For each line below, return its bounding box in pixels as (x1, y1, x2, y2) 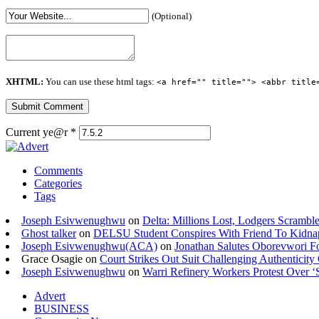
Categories (34, 177, 82, 190)
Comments (34, 164, 83, 177)
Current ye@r (6, 126, 70, 139)
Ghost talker (21, 227, 76, 240)
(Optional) (152, 11, 192, 22)
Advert (34, 290, 66, 303)
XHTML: (6, 76, 43, 88)
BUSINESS (34, 303, 89, 315)
